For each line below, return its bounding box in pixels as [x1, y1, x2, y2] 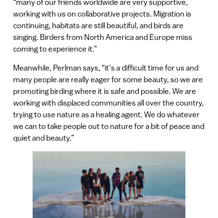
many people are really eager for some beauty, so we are [13, 74, 203, 84]
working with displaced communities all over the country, [13, 98, 204, 107]
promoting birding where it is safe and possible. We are [13, 86, 196, 95]
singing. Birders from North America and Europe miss [13, 33, 192, 42]
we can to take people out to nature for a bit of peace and [13, 121, 204, 130]
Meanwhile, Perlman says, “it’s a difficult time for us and [13, 63, 199, 72]
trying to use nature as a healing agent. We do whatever [13, 109, 200, 119]
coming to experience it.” [13, 44, 97, 54]
